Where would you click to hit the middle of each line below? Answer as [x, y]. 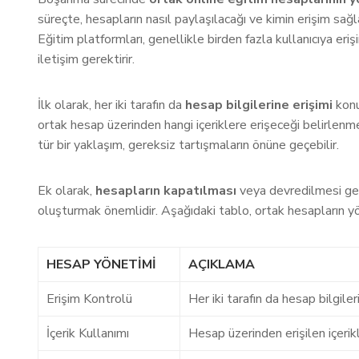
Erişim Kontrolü [89, 299]
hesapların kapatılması [166, 191]
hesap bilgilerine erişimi [259, 105]
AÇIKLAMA [222, 264]
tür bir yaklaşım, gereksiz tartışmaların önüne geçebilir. [188, 145]
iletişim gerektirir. [86, 59]
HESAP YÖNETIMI [101, 264]
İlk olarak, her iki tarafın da [111, 105]
